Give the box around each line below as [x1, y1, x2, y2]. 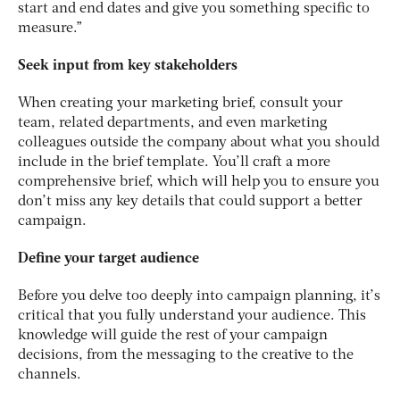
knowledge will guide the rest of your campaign [18, 328, 328, 343]
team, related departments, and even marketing [18, 115, 328, 130]
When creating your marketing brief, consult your [18, 96, 343, 111]
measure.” [18, 21, 82, 36]
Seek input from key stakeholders [18, 58, 237, 73]
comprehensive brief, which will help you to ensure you [18, 174, 379, 189]
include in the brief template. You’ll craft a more [18, 154, 330, 170]
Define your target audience [18, 251, 199, 266]
